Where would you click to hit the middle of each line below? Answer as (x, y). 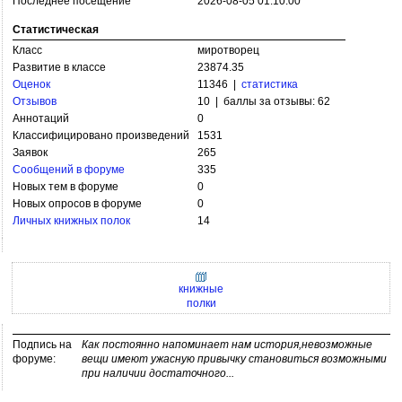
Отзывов (35, 102)
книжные (201, 288)
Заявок (30, 153)
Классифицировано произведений (104, 136)
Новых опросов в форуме (77, 204)
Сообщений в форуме (69, 170)
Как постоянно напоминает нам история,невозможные (227, 345)
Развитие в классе (59, 68)
